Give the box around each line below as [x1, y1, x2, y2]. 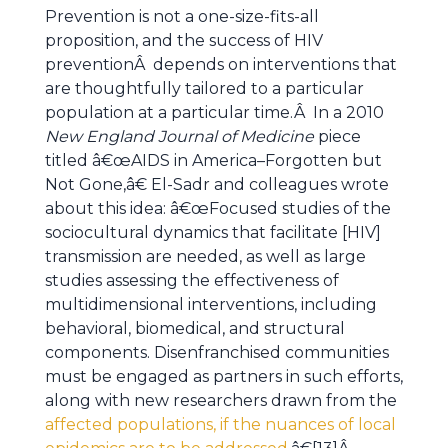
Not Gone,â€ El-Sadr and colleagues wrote [45, 175, 389, 194]
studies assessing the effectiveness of [45, 271, 339, 290]
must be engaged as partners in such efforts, [45, 367, 403, 386]
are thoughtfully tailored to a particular [45, 79, 364, 98]
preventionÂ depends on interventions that [45, 55, 397, 74]
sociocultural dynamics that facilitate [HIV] [45, 223, 381, 242]
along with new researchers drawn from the [45, 391, 397, 410]
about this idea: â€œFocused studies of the [45, 199, 391, 218]
